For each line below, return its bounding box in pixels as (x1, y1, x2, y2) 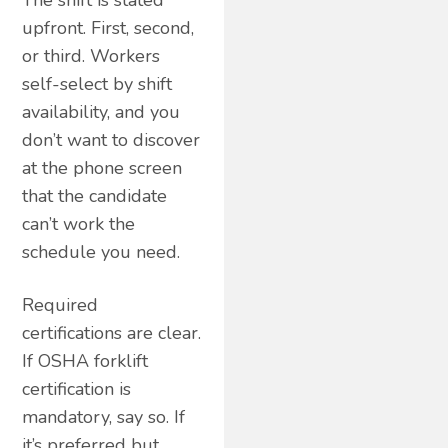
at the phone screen (22, 155, 183, 180)
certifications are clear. (22, 320, 202, 345)
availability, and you (22, 99, 181, 124)
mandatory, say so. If (22, 404, 186, 429)
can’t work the (22, 211, 136, 236)
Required (22, 292, 99, 317)
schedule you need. (22, 239, 181, 264)
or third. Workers (22, 43, 161, 68)
